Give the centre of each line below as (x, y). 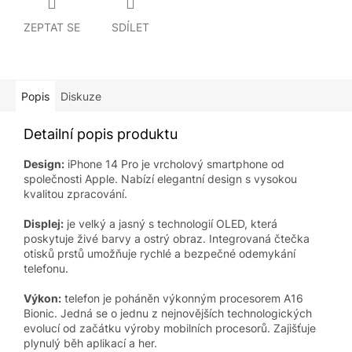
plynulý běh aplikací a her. (92, 343)
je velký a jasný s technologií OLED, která (170, 224)
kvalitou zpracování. (75, 194)
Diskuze (81, 97)
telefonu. (46, 269)
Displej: (44, 224)
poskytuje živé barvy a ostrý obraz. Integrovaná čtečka (167, 239)
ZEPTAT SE (52, 27)
